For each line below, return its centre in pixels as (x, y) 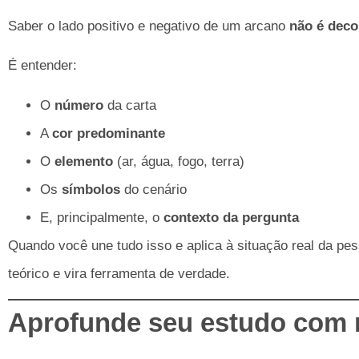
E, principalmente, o (102, 217)
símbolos (91, 189)
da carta (130, 105)
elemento (84, 161)
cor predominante (109, 133)
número (79, 105)
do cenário (153, 189)
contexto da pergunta (231, 217)
